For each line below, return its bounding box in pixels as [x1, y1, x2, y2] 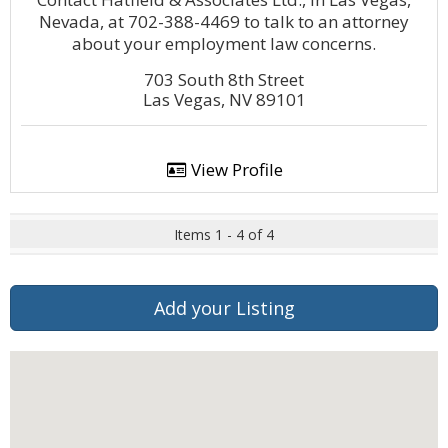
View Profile [186, 158, 283, 181]
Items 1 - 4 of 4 [174, 225, 274, 244]
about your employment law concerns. [72, 32, 376, 55]
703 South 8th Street [144, 68, 304, 91]
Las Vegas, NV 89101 [142, 88, 306, 111]
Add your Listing [153, 296, 295, 320]
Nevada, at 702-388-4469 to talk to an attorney [39, 10, 409, 33]
